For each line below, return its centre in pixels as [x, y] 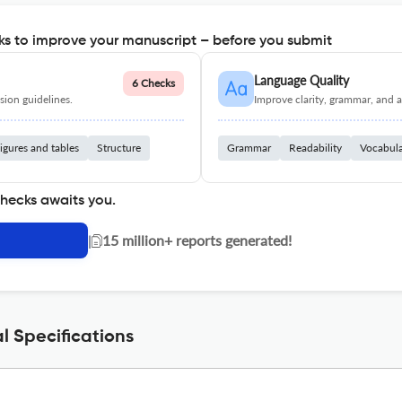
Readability [315, 148]
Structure [119, 148]
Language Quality [301, 80]
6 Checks [153, 83]
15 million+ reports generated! [197, 240]
